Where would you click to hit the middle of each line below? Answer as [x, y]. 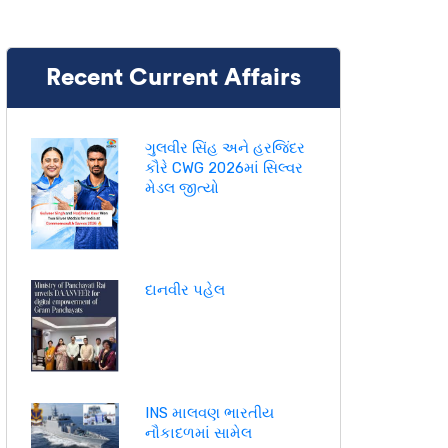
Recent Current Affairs [173, 78]
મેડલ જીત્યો [181, 188]
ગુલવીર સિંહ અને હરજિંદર [224, 148]
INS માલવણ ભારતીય [209, 412]
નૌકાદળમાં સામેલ [198, 432]
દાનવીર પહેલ [184, 289]
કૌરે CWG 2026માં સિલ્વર [223, 168]
